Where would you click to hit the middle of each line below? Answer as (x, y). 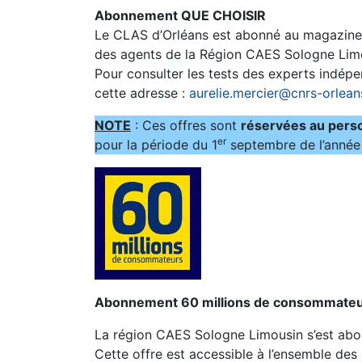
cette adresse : (142, 93)
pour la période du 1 (156, 144)
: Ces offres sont (186, 125)
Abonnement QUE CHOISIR (180, 15)
